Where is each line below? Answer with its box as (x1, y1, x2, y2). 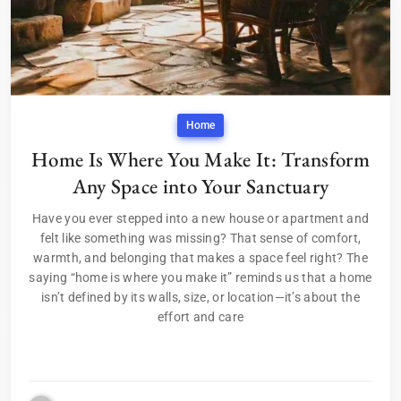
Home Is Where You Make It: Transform (31, 145, 370, 173)
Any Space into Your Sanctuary (72, 172, 329, 200)
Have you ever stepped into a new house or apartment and (31, 210, 370, 226)
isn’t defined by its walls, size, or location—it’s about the (41, 289, 360, 304)
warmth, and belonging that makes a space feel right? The (33, 250, 368, 265)
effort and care (157, 309, 244, 324)
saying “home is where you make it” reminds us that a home (29, 269, 372, 285)
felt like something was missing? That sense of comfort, (39, 230, 362, 245)
